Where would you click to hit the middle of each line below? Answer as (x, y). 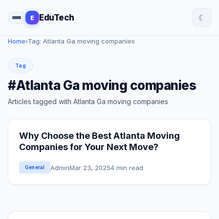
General (35, 167)
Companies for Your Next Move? (89, 147)
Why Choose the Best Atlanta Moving (99, 136)
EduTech (57, 18)
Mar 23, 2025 (90, 167)
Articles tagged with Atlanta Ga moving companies (88, 101)
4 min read (127, 167)
